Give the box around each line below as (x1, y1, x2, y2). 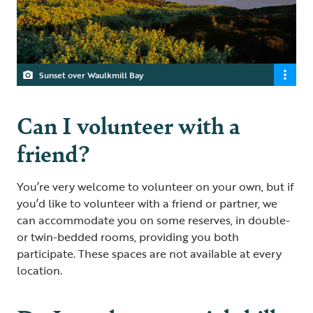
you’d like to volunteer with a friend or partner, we (17, 194, 277, 212)
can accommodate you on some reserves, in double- (17, 211, 290, 228)
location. (17, 261, 62, 279)
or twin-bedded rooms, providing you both (17, 228, 239, 245)
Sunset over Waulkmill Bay (39, 68, 143, 81)
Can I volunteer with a (17, 108, 240, 141)
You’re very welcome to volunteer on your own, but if (17, 177, 293, 195)
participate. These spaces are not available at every (17, 245, 282, 262)
